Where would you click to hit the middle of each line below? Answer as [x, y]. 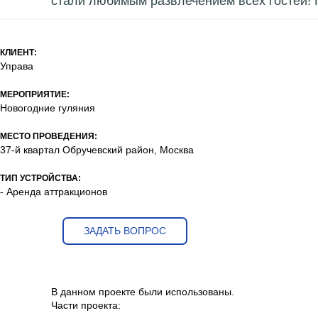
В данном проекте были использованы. [144, 291]
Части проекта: [86, 305]
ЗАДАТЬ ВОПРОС [125, 230]
